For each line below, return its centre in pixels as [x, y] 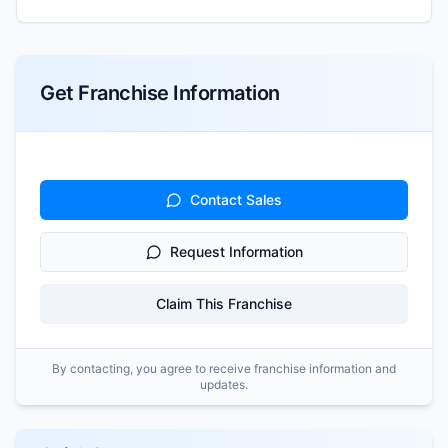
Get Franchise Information [160, 92]
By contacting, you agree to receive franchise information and [224, 368]
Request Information [236, 251]
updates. [224, 384]
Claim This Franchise [224, 303]
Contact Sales [236, 199]
